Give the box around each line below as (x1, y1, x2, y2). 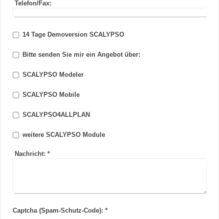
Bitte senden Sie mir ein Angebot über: (22, 51, 140, 59)
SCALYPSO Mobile (22, 91, 80, 99)
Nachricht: (14, 151, 45, 158)
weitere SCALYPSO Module (22, 131, 105, 139)
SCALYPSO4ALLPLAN (22, 111, 90, 119)
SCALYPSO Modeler (22, 71, 84, 79)
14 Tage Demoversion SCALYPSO (22, 31, 124, 39)
